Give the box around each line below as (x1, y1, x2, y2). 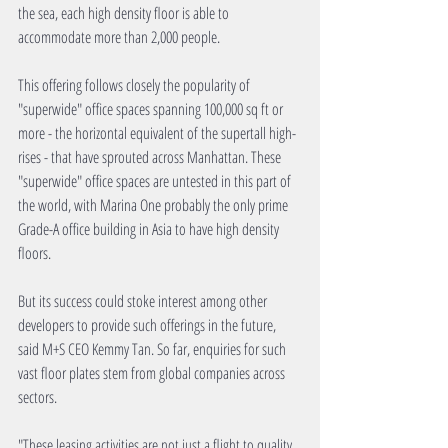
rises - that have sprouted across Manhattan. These (18, 146, 284, 169)
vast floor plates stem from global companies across (18, 362, 288, 385)
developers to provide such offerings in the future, (18, 314, 279, 337)
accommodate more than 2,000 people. (18, 26, 220, 49)
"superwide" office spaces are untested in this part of (18, 170, 294, 193)
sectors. (18, 386, 57, 409)
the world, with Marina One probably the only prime (18, 194, 291, 217)
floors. (18, 242, 51, 265)
